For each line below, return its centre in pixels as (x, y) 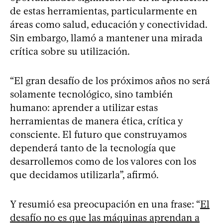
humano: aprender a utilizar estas (84, 107)
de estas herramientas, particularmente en (104, 11)
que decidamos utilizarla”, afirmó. (84, 174)
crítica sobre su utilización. (70, 51)
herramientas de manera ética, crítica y (96, 121)
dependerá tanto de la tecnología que (93, 148)
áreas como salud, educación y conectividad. (109, 24)
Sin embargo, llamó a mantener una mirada (106, 38)
